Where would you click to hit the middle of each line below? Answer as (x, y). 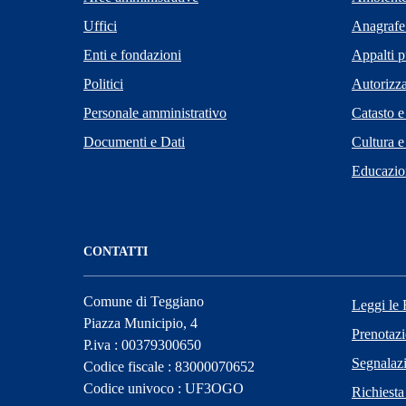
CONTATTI (116, 251)
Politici (103, 83)
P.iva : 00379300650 (142, 344)
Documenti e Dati (134, 141)
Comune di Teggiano (144, 301)
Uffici (100, 25)
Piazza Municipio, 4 (140, 323)
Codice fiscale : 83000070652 (169, 366)
